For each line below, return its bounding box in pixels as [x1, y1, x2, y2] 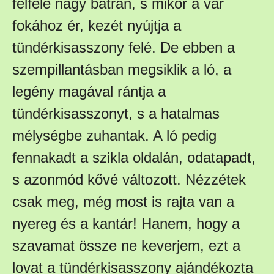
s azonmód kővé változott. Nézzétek [12, 171, 246, 188]
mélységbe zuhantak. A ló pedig [12, 127, 217, 144]
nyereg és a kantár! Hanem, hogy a [12, 215, 240, 232]
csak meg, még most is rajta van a [12, 193, 234, 210]
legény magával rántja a [12, 83, 166, 100]
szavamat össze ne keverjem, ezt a [12, 237, 240, 254]
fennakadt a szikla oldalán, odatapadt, [12, 149, 256, 166]
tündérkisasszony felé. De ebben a [12, 39, 235, 56]
